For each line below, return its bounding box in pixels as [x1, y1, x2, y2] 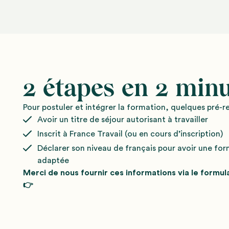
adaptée [37, 156, 70, 165]
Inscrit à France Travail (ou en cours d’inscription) [37, 130, 223, 139]
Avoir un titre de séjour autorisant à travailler [37, 116, 209, 124]
